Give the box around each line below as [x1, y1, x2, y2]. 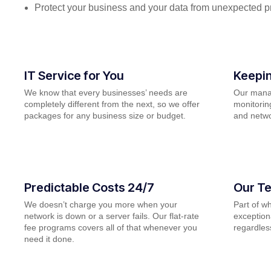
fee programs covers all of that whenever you [24, 222, 197, 232]
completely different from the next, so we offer [24, 99, 200, 109]
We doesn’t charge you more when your [24, 199, 177, 209]
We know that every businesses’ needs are [24, 87, 188, 97]
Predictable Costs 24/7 [24, 180, 154, 195]
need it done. [24, 233, 74, 244]
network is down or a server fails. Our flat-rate [24, 211, 199, 221]
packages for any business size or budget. [24, 110, 186, 120]
